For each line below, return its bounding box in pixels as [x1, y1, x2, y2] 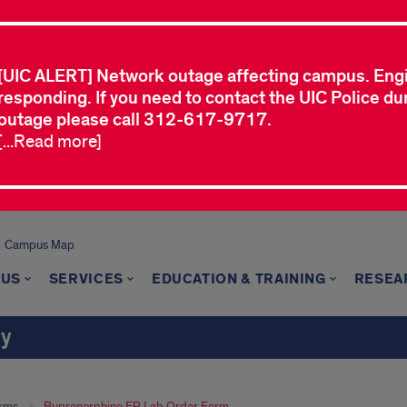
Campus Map [4, 237, 74, 253]
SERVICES [48, 270, 124, 289]
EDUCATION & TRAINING [151, 270, 326, 289]
